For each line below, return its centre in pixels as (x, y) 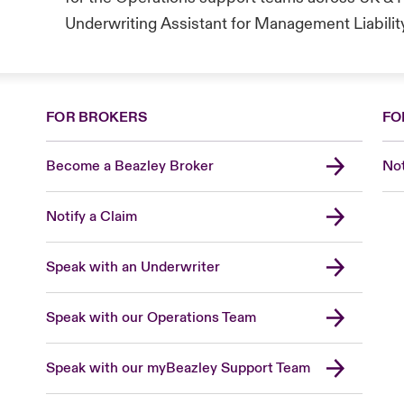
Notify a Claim (92, 216)
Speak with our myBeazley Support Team (179, 367)
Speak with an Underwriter (133, 266)
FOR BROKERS (97, 117)
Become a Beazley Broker (130, 165)
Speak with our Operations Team (151, 317)
